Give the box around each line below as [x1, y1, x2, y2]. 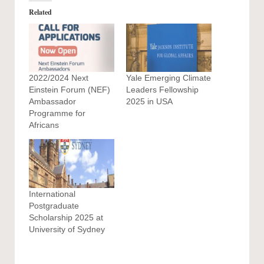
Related [29, 6, 52, 17]
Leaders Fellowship [126, 85, 199, 95]
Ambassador [29, 97, 76, 107]
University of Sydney [29, 224, 105, 234]
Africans [29, 120, 59, 130]
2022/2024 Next [29, 73, 88, 83]
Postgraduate [29, 200, 79, 210]
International [29, 189, 75, 199]
